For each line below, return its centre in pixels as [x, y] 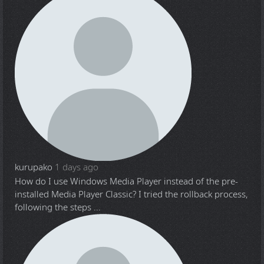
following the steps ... [58, 207]
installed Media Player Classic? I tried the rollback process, [131, 194]
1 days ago [77, 167]
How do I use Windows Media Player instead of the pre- [126, 181]
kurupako [34, 167]
